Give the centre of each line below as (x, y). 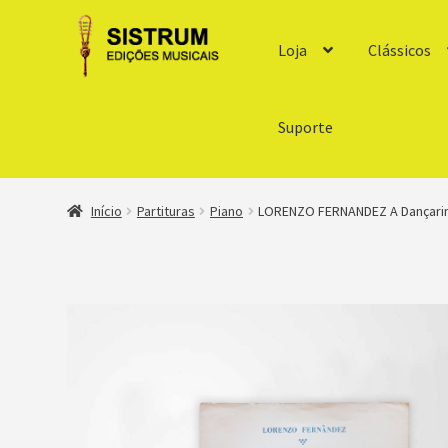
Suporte (305, 126)
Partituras (165, 211)
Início (106, 211)
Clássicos (399, 49)
